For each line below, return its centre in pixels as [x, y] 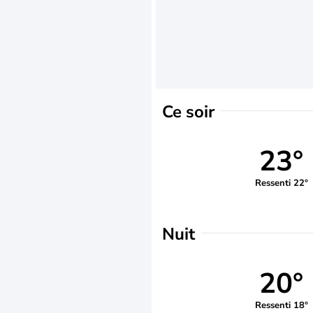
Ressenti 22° [281, 183]
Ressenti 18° [281, 305]
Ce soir [188, 112]
